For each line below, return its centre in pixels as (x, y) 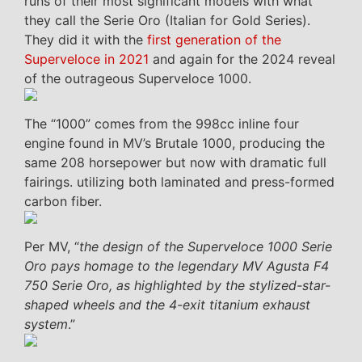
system (46, 324)
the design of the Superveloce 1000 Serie (206, 247)
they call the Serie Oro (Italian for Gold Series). (167, 21)
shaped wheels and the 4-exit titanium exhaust (167, 305)
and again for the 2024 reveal (242, 59)
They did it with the (86, 40)
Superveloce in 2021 (86, 59)
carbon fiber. (63, 202)
